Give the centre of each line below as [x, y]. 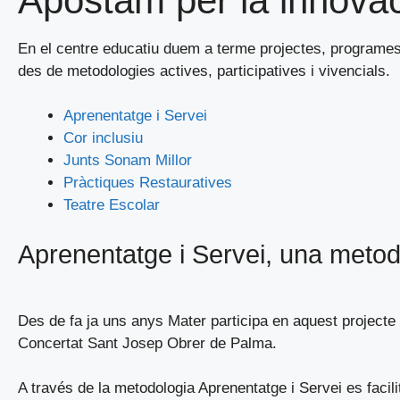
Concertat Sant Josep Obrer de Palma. [147, 343]
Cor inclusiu [103, 138]
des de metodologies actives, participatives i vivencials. [204, 71]
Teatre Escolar [112, 205]
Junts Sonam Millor [128, 160]
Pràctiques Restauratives [148, 183]
